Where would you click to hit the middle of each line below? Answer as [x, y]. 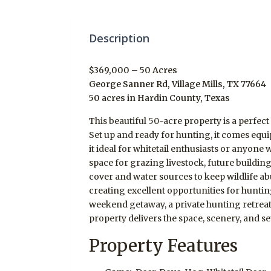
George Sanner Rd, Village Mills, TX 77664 [178, 84]
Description [119, 38]
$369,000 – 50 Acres [133, 70]
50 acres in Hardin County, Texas [159, 98]
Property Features [163, 245]
